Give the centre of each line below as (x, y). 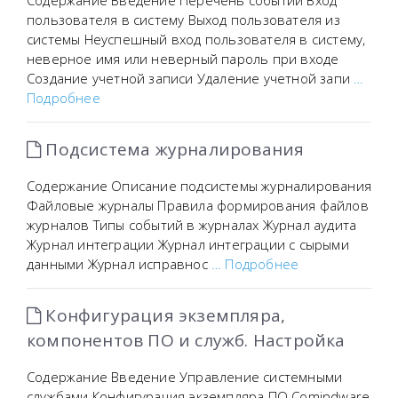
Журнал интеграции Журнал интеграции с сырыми (188, 244)
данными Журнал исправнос (119, 264)
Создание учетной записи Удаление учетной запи (191, 78)
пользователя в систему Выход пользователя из (183, 20)
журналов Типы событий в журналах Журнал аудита (192, 225)
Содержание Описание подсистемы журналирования (199, 186)
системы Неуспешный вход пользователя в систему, (196, 39)
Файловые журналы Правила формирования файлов (198, 205)
